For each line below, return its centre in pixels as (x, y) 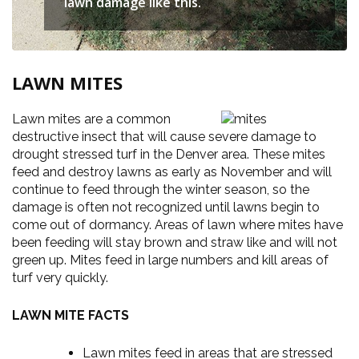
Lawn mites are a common (91, 119)
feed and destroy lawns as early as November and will (172, 172)
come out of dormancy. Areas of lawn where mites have (177, 225)
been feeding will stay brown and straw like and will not (175, 242)
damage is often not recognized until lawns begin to (166, 207)
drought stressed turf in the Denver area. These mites (169, 154)
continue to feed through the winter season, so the (161, 190)
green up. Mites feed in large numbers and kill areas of (170, 260)
